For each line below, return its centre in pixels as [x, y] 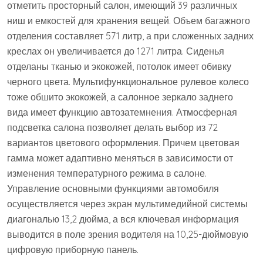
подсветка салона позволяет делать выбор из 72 [112, 128]
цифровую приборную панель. [73, 250]
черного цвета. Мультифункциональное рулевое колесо [128, 82]
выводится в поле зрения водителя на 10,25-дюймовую [128, 235]
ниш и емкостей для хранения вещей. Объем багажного [129, 21]
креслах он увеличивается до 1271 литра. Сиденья [116, 51]
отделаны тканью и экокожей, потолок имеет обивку [119, 67]
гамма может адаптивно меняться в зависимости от [120, 158]
